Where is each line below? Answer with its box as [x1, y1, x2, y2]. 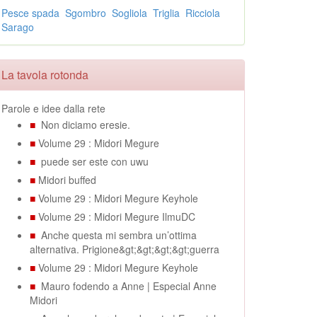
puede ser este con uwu [38, 154, 149, 168]
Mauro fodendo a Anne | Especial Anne [38, 279, 217, 293]
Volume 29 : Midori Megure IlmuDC [38, 209, 195, 224]
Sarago [1, 20, 34, 34]
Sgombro [65, 6, 106, 20]
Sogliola [112, 6, 147, 20]
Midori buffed [38, 173, 96, 187]
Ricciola [185, 6, 220, 20]
